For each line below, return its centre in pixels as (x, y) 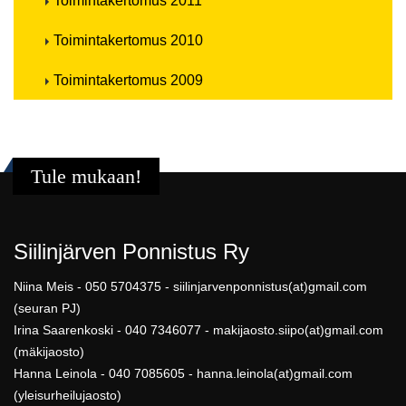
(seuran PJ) (47, 309)
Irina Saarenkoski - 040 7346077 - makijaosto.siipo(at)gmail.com (198, 330)
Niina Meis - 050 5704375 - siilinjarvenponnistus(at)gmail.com (190, 287)
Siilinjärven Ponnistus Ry (131, 251)
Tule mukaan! (86, 177)
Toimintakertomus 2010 (128, 40)
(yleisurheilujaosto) (68, 396)
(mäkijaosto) (49, 352)
